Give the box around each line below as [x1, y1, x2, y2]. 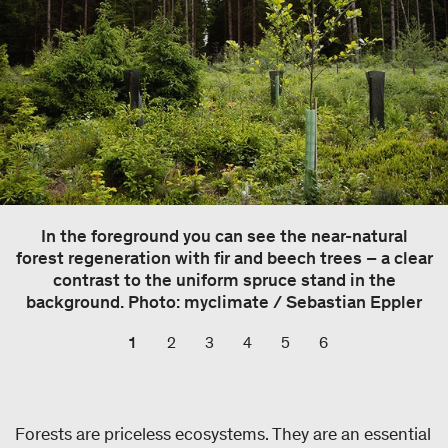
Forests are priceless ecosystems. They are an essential [15, 422, 431, 445]
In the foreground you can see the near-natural [40, 224, 408, 247]
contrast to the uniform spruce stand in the [52, 268, 396, 291]
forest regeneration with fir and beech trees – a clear [15, 246, 433, 269]
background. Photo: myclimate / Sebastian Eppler [26, 290, 422, 313]
